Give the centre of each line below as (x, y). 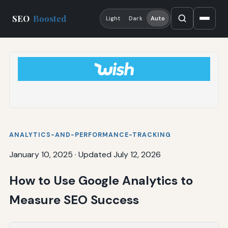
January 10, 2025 (41, 154)
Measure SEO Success (74, 199)
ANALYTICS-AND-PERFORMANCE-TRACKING (90, 135)
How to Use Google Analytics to (101, 180)
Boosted (50, 19)
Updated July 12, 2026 (119, 154)
